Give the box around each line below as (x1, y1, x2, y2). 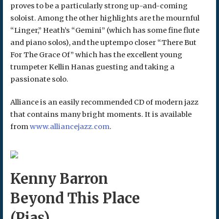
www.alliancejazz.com (29, 122, 109, 131)
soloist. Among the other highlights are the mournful (10, 14, 199, 23)
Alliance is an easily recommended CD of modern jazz (10, 98, 198, 107)
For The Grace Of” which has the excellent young (10, 50, 182, 60)
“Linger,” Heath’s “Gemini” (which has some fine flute (10, 26, 199, 35)
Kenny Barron (10, 170, 108, 188)
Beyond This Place (10, 190, 140, 208)
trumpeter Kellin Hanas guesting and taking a (10, 63, 175, 72)
